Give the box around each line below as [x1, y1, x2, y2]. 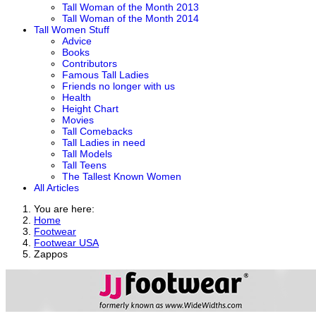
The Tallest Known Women [62, 171, 181, 182]
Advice [62, 35, 92, 47]
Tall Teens [62, 159, 107, 171]
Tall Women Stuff [34, 24, 109, 35]
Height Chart [62, 103, 119, 114]
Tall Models [62, 148, 112, 159]
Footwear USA [34, 237, 99, 248]
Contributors [62, 58, 117, 69]
